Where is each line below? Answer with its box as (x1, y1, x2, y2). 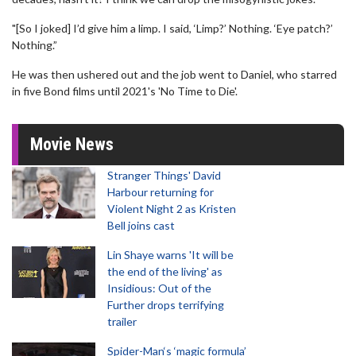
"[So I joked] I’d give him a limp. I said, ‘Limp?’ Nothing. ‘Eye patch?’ (12, 21, 333, 35)
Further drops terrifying (107, 298, 224, 311)
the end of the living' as (107, 265, 222, 278)
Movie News (30, 134, 114, 154)
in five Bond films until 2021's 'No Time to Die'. (12, 84, 238, 98)
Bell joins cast (107, 219, 175, 232)
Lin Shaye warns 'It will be (107, 248, 234, 261)
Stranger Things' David (107, 168, 221, 182)
